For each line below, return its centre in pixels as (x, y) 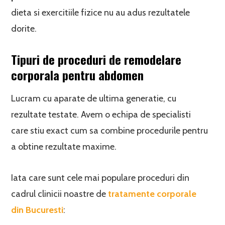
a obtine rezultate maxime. (64, 147)
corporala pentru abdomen (78, 75)
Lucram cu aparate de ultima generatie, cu (94, 98)
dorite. (24, 29)
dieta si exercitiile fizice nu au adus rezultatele (101, 13)
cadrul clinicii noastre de (60, 194)
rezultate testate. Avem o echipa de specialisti (101, 115)
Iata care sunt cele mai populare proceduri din (100, 178)
